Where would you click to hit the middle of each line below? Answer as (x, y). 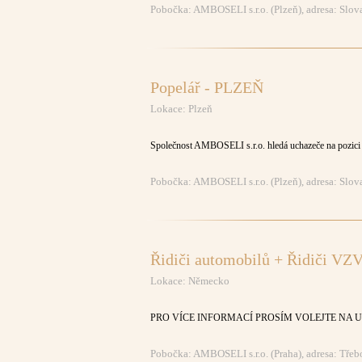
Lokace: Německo (190, 281)
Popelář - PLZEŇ (207, 87)
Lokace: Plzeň (181, 109)
